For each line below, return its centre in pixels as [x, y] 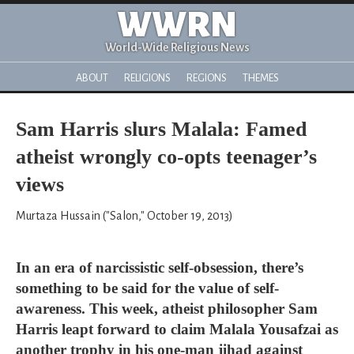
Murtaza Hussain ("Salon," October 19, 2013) [124, 216]
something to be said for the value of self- [147, 288]
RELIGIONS [147, 78]
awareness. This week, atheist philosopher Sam [167, 309]
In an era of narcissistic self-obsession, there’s [160, 267]
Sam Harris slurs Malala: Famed [161, 129]
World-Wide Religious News [177, 47]
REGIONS [206, 78]
